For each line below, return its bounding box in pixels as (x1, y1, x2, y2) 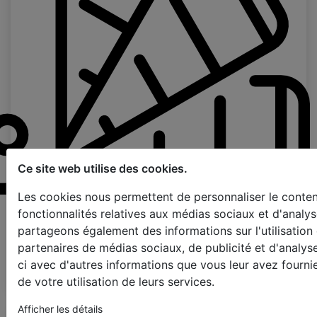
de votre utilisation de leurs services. (18, 275, 214, 289)
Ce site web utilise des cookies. (18, 161, 188, 175)
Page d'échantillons (74, 199, 183, 214)
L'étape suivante (193, 250, 280, 265)
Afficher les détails (18, 303, 103, 315)
